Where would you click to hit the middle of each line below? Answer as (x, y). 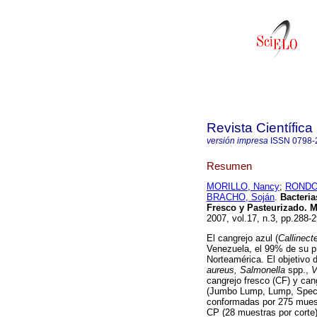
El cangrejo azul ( (242, 238)
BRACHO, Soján (241, 197)
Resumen (229, 166)
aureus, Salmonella (247, 270)
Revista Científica (260, 128)
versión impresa (237, 141)
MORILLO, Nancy (243, 187)
